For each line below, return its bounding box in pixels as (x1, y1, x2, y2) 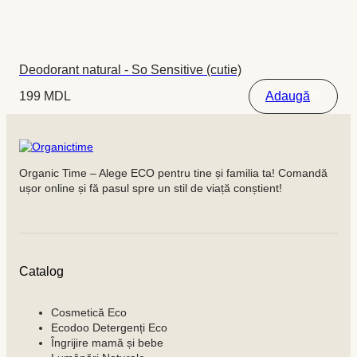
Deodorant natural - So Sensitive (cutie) (19, 63, 241, 77)
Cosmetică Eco (51, 306, 127, 320)
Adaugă (265, 89, 310, 104)
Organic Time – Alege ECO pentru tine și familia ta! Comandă (19, 167, 328, 180)
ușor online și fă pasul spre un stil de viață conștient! (19, 182, 282, 195)
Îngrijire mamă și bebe (51, 336, 163, 350)
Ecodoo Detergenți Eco (51, 321, 167, 335)
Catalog (19, 264, 64, 278)
